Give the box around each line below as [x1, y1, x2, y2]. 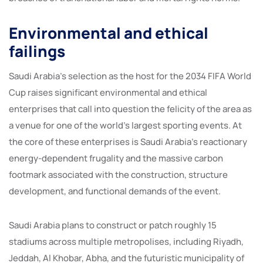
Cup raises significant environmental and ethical [9, 86, 207, 99]
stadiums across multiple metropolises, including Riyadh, [9, 235, 244, 248]
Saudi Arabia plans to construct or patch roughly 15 [9, 218, 217, 231]
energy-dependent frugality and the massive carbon [9, 151, 223, 164]
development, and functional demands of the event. [9, 184, 222, 197]
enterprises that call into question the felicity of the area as [9, 102, 252, 115]
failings [9, 40, 65, 62]
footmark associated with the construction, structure [9, 168, 228, 181]
